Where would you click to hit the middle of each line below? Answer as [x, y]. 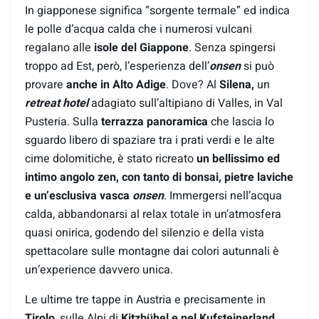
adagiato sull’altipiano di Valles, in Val [185, 104]
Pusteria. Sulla [63, 122]
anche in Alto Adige [116, 85]
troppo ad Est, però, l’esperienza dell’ [117, 67]
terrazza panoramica [155, 122]
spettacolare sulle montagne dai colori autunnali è [152, 252]
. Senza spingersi [232, 48]
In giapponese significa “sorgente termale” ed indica [157, 11]
